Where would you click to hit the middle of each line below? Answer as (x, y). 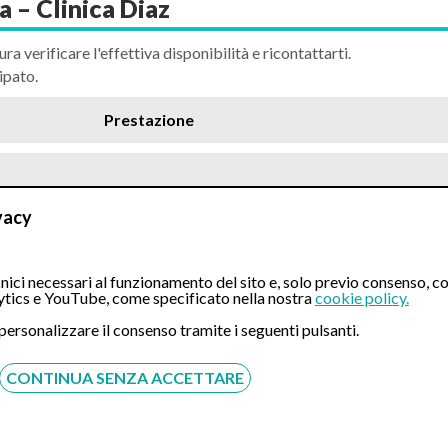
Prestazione (149, 120)
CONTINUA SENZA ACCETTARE (124, 377)
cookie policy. (361, 297)
